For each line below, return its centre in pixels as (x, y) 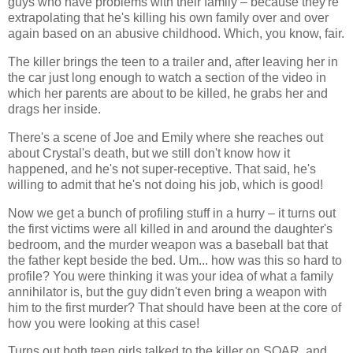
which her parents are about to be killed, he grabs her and (168, 93)
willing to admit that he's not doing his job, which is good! (165, 184)
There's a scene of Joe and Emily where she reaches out (165, 137)
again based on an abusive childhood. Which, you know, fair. (176, 34)
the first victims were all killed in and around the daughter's (170, 229)
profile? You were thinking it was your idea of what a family (171, 276)
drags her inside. (54, 109)
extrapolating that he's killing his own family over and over (168, 18)
